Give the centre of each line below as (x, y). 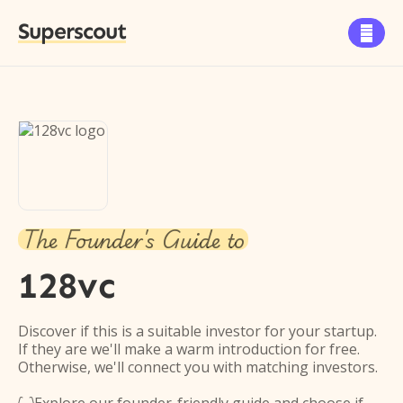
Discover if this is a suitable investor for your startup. (197, 331)
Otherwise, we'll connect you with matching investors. (198, 367)
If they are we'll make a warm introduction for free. (189, 349)
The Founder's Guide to (133, 239)
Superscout (72, 31)
